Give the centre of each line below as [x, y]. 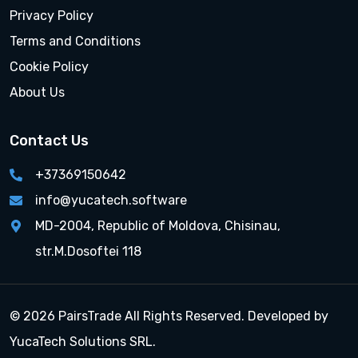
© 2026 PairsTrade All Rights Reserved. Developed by [169, 316]
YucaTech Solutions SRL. [83, 342]
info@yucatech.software [111, 200]
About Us [37, 92]
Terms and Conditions [75, 41]
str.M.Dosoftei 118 [88, 251]
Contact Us [49, 141]
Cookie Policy [49, 67]
